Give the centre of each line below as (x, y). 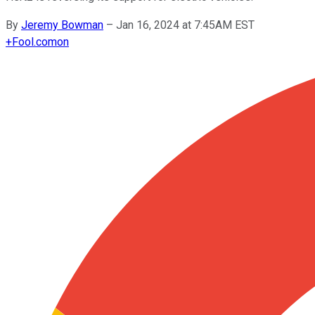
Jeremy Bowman (62, 25)
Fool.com (34, 41)
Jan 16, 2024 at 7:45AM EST (185, 25)
